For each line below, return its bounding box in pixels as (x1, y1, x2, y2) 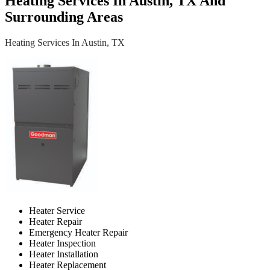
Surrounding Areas (5, 8, 123, 25)
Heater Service (29, 205, 85, 216)
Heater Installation (29, 248, 98, 259)
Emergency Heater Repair (29, 227, 128, 237)
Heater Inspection (29, 237, 96, 248)
